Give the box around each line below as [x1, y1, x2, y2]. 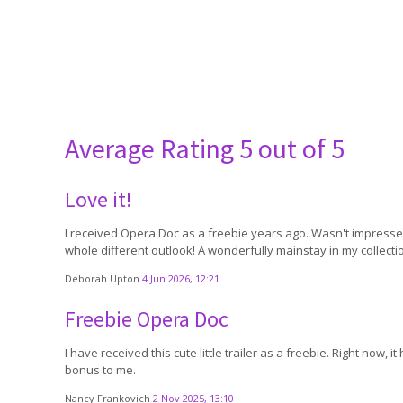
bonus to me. [65, 362, 136, 378]
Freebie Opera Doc [65, 305, 228, 333]
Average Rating [65, 131, 239, 166]
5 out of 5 [239, 131, 345, 166]
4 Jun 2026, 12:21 [142, 272, 219, 285]
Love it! [65, 185, 132, 213]
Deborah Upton [65, 272, 142, 285]
